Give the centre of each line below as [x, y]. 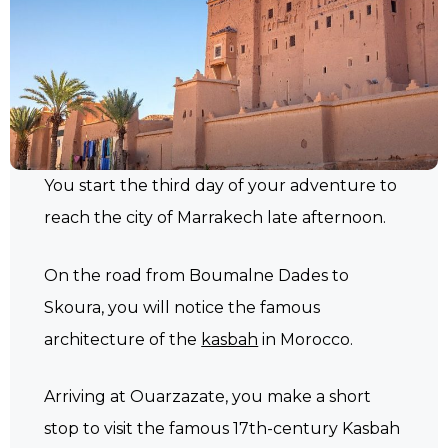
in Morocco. [306, 339]
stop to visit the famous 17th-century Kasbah [222, 429]
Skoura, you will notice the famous [182, 307]
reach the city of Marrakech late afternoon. [215, 218]
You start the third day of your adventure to [221, 186]
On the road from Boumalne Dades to [197, 275]
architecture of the [123, 339]
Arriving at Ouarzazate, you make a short [208, 397]
